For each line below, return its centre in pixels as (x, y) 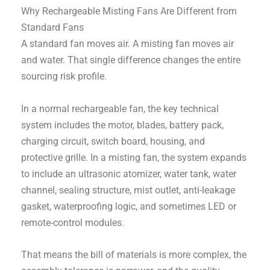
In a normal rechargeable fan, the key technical (120, 108)
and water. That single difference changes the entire (131, 60)
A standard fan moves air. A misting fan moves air (128, 44)
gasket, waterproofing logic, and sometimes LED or (129, 206)
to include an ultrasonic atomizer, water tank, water (129, 174)
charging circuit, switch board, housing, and (113, 141)
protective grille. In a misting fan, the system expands (134, 157)
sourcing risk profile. (64, 77)
